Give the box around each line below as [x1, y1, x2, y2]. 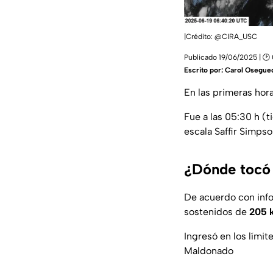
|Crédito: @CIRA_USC [184, 32, 257, 41]
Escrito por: [184, 65, 225, 74]
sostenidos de [184, 205, 249, 218]
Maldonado [184, 244, 233, 257]
